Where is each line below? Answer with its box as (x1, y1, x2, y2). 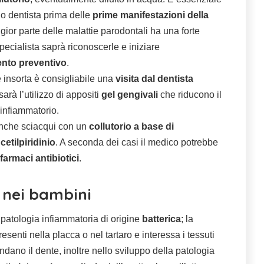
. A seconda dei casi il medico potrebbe (55, 137, 218, 148)
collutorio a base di (89, 121, 174, 132)
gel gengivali (101, 90, 158, 100)
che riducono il (158, 90, 222, 100)
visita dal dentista (115, 74, 193, 84)
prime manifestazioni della (93, 10, 209, 21)
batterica (142, 214, 181, 225)
